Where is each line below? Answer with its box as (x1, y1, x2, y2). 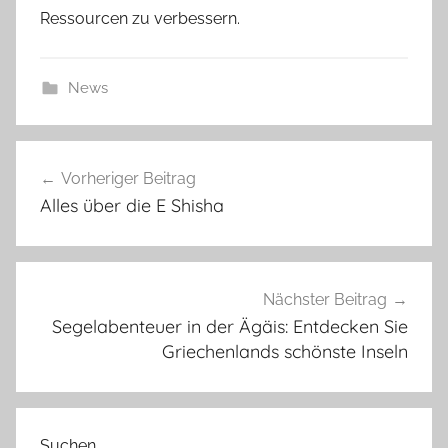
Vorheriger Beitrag (61, 169, 196, 189)
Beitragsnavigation (15, 143, 251, 174)
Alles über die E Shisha (40, 194, 224, 218)
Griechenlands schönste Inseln (162, 340, 408, 364)
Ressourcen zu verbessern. (40, 9, 240, 29)
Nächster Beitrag (263, 290, 387, 310)
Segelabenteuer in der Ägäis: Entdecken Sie (52, 315, 408, 339)
